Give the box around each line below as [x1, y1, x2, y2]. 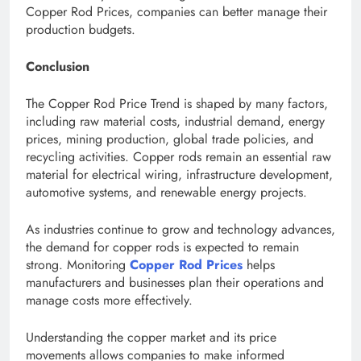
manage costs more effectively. [26, 291, 193, 310]
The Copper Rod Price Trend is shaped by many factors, [26, 94, 328, 114]
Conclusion [26, 57, 89, 77]
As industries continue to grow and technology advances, [26, 220, 335, 239]
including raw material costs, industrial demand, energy [26, 112, 325, 131]
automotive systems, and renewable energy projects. [26, 183, 307, 202]
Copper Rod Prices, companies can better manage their [26, 2, 327, 22]
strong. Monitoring [26, 255, 130, 275]
